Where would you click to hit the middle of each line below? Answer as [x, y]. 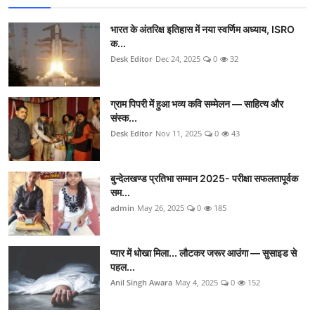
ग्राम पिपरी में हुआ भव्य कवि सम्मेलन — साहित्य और [197, 103]
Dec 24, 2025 [178, 58]
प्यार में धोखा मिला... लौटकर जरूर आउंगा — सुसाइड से [204, 252]
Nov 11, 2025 [179, 133]
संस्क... [124, 117]
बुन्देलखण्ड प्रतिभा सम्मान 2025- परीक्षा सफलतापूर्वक [204, 178]
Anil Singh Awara [141, 282]
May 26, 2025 [161, 207]
